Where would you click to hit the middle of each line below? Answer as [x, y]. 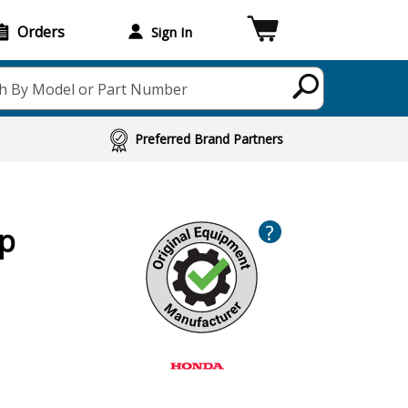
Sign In [171, 31]
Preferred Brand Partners [209, 139]
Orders [41, 31]
